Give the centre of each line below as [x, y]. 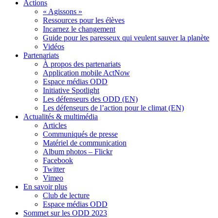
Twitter [54, 169]
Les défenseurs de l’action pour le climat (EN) [113, 108]
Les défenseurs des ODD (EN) [90, 99]
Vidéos [54, 46]
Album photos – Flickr [78, 152]
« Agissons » [63, 11]
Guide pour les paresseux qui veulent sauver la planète [126, 38]
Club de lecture [66, 195]
